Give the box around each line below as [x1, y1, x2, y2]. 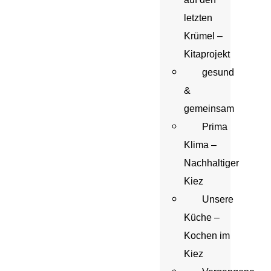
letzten [184, 13, 212, 23]
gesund [202, 67, 234, 77]
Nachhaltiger [184, 158, 239, 168]
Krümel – [184, 31, 223, 41]
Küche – [184, 212, 220, 223]
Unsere [202, 194, 233, 204]
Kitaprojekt [184, 49, 230, 59]
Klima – [184, 140, 217, 150]
